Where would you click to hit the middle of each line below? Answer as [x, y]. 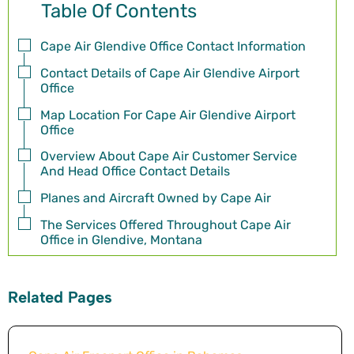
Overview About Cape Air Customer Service [169, 156]
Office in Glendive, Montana [121, 240]
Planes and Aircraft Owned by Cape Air [156, 198]
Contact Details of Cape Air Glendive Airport [170, 73]
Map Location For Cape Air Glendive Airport [168, 115]
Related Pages [60, 298]
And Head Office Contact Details [135, 171]
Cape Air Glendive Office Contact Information [173, 47]
